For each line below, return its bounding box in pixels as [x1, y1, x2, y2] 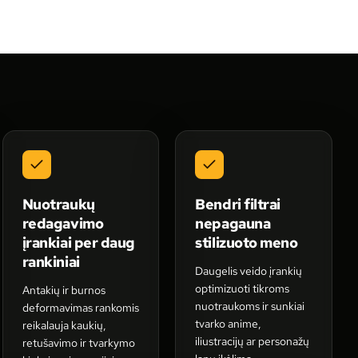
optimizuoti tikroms [195, 281, 290, 296]
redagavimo [22, 214, 104, 233]
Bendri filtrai [195, 195, 281, 213]
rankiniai [22, 253, 80, 271]
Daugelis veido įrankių [195, 264, 303, 278]
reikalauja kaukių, [22, 318, 106, 332]
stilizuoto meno [195, 233, 298, 252]
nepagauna [195, 214, 271, 233]
